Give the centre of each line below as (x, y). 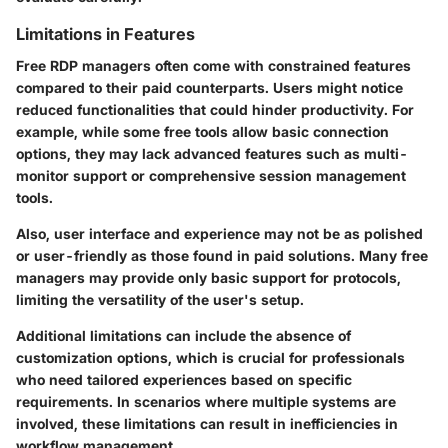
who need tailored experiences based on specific (184, 380)
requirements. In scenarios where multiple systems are (206, 402)
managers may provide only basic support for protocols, (208, 278)
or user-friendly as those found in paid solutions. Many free (222, 256)
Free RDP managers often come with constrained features (213, 66)
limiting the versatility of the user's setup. (160, 300)
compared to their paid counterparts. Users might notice (209, 88)
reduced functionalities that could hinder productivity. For (215, 110)
